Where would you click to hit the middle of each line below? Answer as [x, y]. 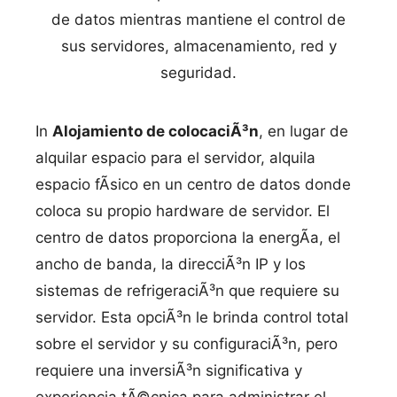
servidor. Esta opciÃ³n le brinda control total [192, 317]
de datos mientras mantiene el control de [198, 19]
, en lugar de [304, 131]
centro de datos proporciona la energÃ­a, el [188, 237]
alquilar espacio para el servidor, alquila [175, 158]
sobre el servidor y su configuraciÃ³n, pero [187, 344]
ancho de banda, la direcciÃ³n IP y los [171, 264]
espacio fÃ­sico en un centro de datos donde [193, 184]
